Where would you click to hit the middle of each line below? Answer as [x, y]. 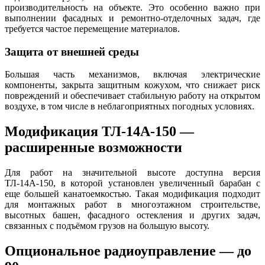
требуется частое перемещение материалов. [92, 28]
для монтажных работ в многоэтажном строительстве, [132, 205]
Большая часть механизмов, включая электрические [132, 75]
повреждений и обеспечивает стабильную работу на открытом [132, 96]
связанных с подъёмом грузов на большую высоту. [107, 226]
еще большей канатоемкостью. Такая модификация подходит [132, 194]
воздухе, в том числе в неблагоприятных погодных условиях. [130, 106]
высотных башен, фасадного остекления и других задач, [132, 215]
